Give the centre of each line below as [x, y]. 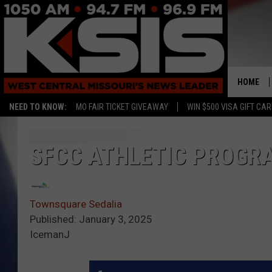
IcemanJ [50, 235]
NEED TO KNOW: [38, 107]
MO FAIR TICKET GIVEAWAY [122, 107]
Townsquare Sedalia [76, 204]
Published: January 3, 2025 [91, 219]
